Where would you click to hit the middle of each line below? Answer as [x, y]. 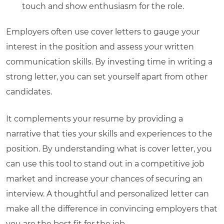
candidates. [29, 91]
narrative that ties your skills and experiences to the [109, 133]
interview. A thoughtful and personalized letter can [107, 193]
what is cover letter [155, 148]
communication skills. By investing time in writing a [109, 61]
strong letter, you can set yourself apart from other [107, 76]
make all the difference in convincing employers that [112, 208]
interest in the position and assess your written [100, 46]
